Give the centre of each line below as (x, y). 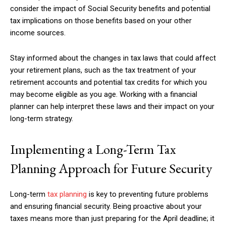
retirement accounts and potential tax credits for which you (108, 82)
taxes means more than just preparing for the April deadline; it (112, 218)
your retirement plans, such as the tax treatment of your (103, 70)
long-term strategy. (42, 119)
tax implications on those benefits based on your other (101, 21)
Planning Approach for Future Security (111, 168)
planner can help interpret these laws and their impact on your (112, 106)
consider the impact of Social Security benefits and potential (110, 9)
